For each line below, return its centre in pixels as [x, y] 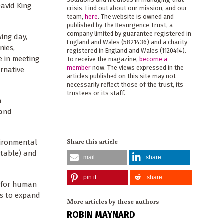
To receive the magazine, [103, 59]
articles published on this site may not [121, 76]
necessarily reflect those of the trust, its [125, 85]
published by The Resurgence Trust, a [119, 25]
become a [153, 59]
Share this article [92, 141]
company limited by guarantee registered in [129, 34]
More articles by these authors [112, 201]
